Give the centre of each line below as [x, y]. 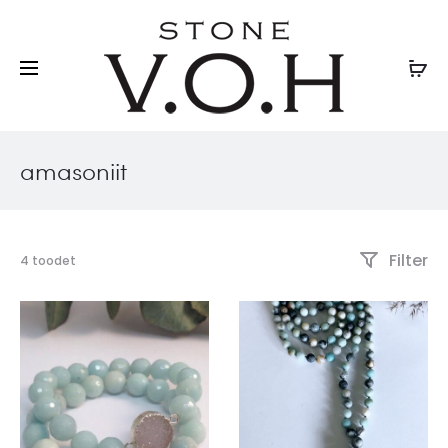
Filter [406, 261]
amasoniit [73, 170]
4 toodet [48, 260]
